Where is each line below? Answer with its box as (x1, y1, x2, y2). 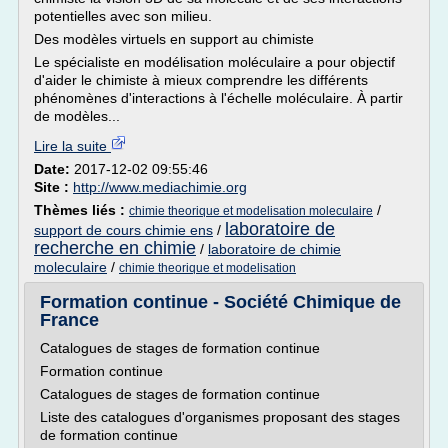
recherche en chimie (34, 238, 196, 258)
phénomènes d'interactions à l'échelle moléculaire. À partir (34, 90, 403, 106)
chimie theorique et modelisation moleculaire (129, 204, 373, 218)
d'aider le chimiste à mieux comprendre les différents (34, 72, 368, 88)
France (40, 310, 99, 330)
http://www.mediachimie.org (73, 179, 247, 195)
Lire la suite (34, 138, 111, 154)
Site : (34, 179, 73, 195)
